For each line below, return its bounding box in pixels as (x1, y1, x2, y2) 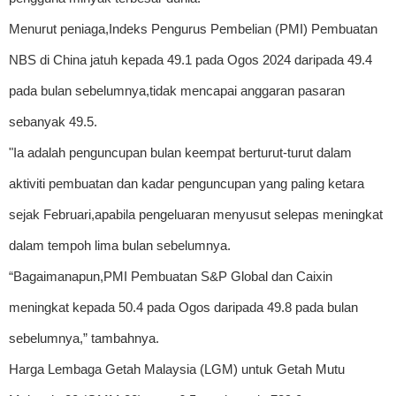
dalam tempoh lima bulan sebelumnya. (9, 237, 231, 253)
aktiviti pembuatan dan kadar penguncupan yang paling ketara (9, 175, 364, 191)
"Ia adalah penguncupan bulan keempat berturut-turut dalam (9, 144, 352, 160)
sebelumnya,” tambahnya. (9, 330, 159, 346)
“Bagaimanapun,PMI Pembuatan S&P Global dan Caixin (9, 268, 332, 284)
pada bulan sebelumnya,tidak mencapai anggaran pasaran (9, 82, 345, 98)
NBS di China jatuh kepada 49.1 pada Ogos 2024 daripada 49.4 (9, 51, 372, 67)
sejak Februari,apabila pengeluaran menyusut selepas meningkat (9, 206, 383, 222)
